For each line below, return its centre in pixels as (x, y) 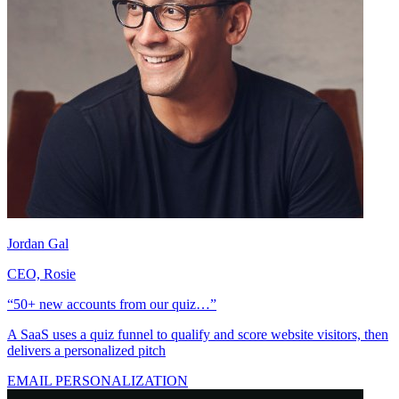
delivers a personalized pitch (86, 367)
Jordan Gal (38, 260)
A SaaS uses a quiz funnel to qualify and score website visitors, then (198, 351)
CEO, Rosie (41, 290)
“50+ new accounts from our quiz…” (112, 321)
